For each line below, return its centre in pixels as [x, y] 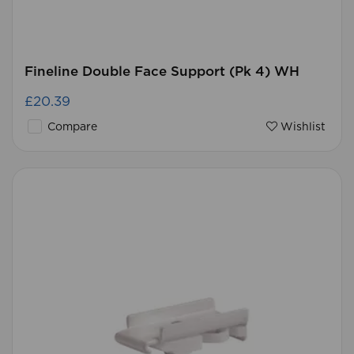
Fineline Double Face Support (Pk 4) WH [162, 72]
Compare [71, 127]
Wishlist [301, 127]
